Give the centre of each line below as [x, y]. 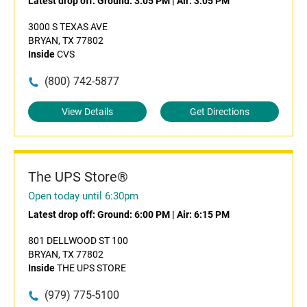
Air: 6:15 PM [203, 214]
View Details [87, 112]
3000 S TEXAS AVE [68, 27]
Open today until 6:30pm [83, 196]
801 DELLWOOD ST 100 [78, 241]
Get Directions [220, 112]
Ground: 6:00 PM [134, 214]
